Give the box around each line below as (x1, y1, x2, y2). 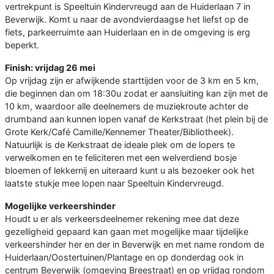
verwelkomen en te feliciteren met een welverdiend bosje (5, 152, 237, 163)
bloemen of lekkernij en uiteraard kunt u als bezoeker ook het (5, 165, 254, 176)
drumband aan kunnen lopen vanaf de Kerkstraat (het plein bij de (5, 114, 268, 125)
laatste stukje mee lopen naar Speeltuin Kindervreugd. (5, 178, 224, 189)
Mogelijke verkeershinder (5, 201, 116, 212)
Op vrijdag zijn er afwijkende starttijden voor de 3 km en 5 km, (5, 75, 259, 86)
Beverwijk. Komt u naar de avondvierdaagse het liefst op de (5, 14, 248, 25)
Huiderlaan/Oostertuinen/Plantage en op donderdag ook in (5, 252, 243, 263)
